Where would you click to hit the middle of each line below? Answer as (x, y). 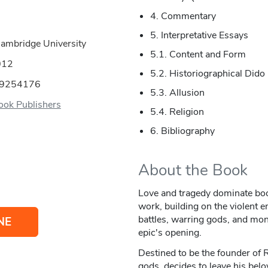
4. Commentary (183, 16)
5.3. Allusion (177, 93)
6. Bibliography (182, 131)
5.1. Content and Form (198, 55)
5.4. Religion (177, 112)
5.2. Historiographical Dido (207, 74)
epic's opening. (170, 233)
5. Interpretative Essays (199, 36)
